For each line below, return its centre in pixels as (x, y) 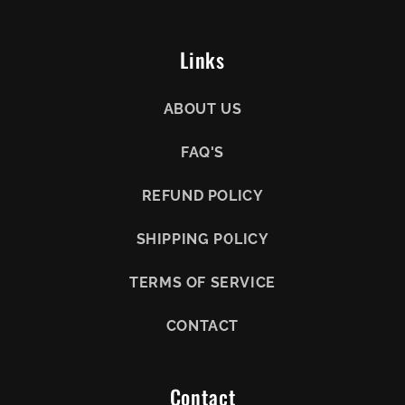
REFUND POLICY (202, 196)
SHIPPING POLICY (202, 240)
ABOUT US (202, 109)
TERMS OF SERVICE (202, 283)
